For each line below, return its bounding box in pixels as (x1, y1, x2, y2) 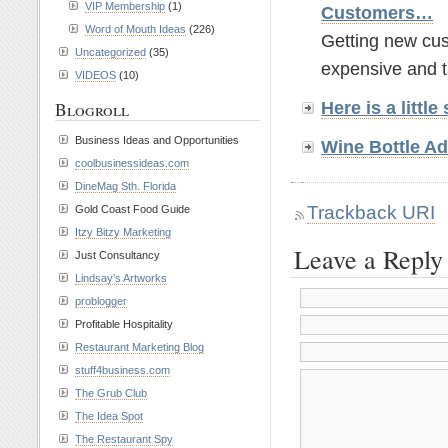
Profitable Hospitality (75, 318, 173, 330)
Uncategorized (75, 46, 146, 58)
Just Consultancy (75, 249, 160, 261)
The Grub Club (75, 387, 147, 399)
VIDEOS (75, 69, 116, 81)
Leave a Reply (294, 242, 443, 277)
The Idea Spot (75, 410, 143, 422)
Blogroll (55, 98, 129, 121)
